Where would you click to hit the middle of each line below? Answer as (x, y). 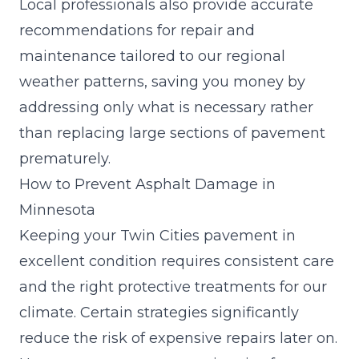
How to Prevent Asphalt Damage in (147, 184)
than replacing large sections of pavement (172, 133)
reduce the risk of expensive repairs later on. (178, 338)
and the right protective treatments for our (173, 286)
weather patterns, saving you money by (162, 81)
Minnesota (57, 210)
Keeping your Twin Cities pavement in (157, 235)
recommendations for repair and (137, 30)
